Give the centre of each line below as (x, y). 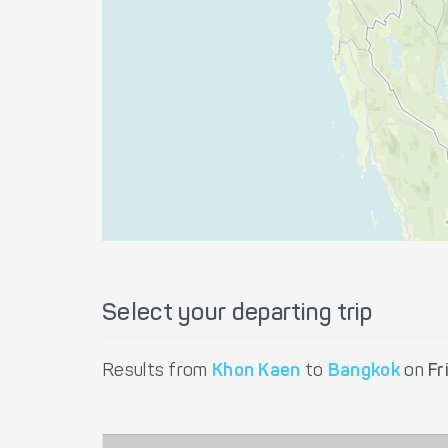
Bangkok (363, 372)
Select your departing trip (237, 314)
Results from (157, 372)
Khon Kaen (256, 372)
